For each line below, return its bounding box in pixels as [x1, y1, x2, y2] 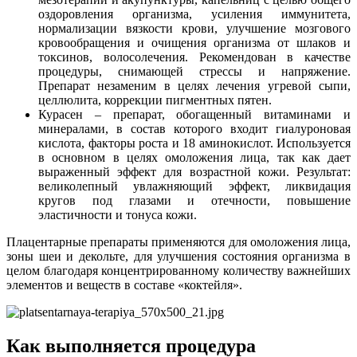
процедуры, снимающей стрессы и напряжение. [38, 64, 351, 78]
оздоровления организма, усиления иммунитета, [38, 6, 351, 21]
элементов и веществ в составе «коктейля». [6, 277, 242, 292]
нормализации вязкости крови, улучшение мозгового [38, 21, 351, 35]
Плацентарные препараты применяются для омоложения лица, [6, 234, 351, 249]
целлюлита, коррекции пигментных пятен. [38, 92, 275, 107]
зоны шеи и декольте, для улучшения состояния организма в [6, 249, 351, 263]
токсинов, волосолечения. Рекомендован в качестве [38, 49, 351, 64]
